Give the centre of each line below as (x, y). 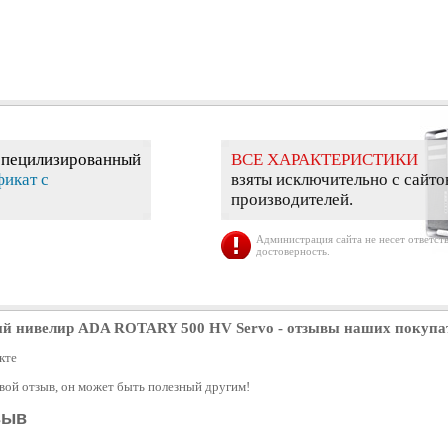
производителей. (292, 200)
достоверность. (293, 251)
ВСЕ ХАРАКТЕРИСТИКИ (324, 160)
